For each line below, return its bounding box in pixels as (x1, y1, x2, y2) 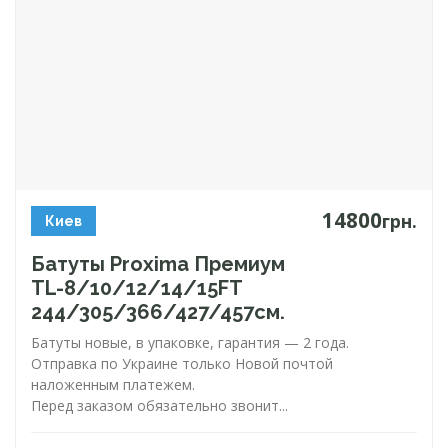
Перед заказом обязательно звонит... (31, 396, 288, 415)
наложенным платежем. (31, 375, 195, 394)
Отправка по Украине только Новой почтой (31, 354, 333, 373)
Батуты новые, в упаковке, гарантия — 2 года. (31, 333, 349, 352)
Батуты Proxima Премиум (31, 252, 285, 276)
